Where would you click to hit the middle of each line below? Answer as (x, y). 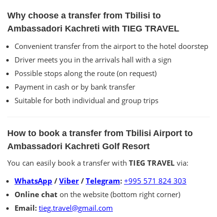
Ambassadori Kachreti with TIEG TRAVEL (93, 29)
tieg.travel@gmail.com (76, 208)
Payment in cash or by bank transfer (75, 87)
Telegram (103, 181)
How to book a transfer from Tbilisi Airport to (100, 133)
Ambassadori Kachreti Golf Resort (78, 147)
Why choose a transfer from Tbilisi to (84, 16)
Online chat (36, 194)
